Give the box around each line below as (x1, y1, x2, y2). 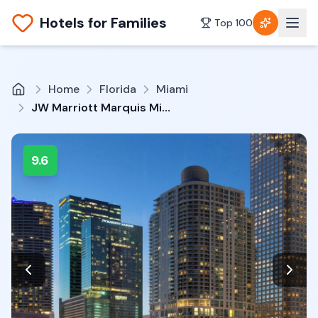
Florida (99, 82, 136, 97)
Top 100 (214, 16, 253, 29)
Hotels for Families (40, 13, 167, 32)
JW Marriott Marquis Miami (162, 100, 170, 115)
